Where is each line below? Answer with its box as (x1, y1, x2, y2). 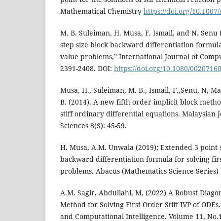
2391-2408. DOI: (60, 64, 114, 74)
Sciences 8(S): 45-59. (60, 121, 127, 131)
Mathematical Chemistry (60, 6, 144, 16)
